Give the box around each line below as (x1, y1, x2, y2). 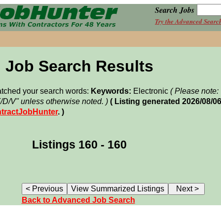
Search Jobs (155, 4, 194, 16)
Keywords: (91, 87, 131, 96)
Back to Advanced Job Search (21, 196, 135, 204)
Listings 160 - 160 (32, 138, 127, 151)
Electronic (131, 87, 170, 96)
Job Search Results (5, 57, 153, 75)
